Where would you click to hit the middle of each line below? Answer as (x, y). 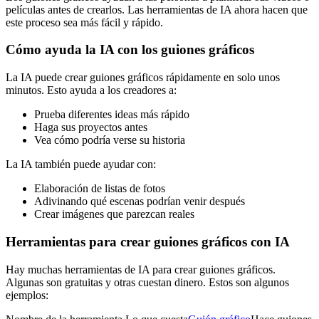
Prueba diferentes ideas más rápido (112, 115)
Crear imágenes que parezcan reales (114, 214)
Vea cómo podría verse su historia (110, 140)
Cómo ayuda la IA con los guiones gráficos (130, 50)
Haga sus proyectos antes (91, 127)
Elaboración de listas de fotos (100, 189)
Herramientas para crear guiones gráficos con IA (148, 241)
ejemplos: (27, 295)
